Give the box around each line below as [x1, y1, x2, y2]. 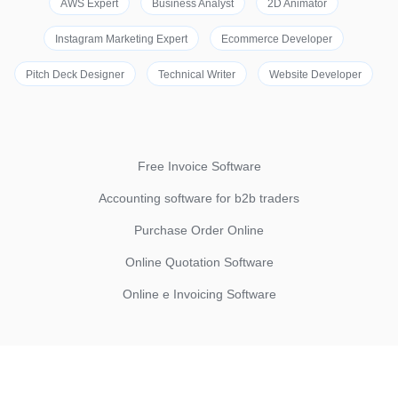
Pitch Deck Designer [26, 68, 124, 81]
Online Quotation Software [124, 255, 274, 269]
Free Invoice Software [137, 159, 261, 173]
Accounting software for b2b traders [99, 191, 299, 205]
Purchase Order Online [134, 223, 264, 237]
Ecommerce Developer [221, 33, 332, 45]
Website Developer [269, 68, 362, 81]
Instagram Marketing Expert [55, 33, 187, 45]
